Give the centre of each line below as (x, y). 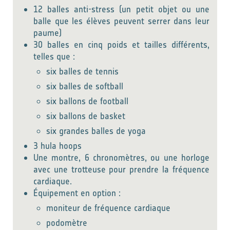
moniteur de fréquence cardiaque (108, 208)
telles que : (54, 56)
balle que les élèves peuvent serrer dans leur (121, 21)
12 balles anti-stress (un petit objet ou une (121, 9)
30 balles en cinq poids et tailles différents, (121, 45)
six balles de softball (85, 86)
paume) (47, 33)
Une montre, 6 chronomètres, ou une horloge (121, 158)
